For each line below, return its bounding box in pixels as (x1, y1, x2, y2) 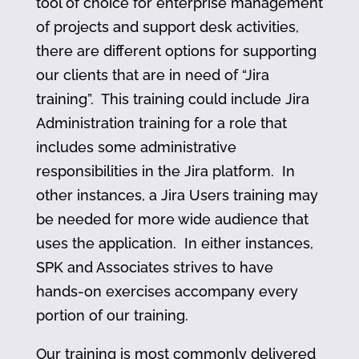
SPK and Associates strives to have (35, 259, 273, 276)
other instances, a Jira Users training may (35, 187, 318, 204)
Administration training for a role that (35, 115, 287, 132)
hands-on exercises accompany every (35, 283, 298, 301)
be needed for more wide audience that (35, 211, 309, 228)
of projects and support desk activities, (35, 18, 299, 36)
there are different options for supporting (35, 42, 317, 60)
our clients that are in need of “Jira (35, 67, 269, 84)
